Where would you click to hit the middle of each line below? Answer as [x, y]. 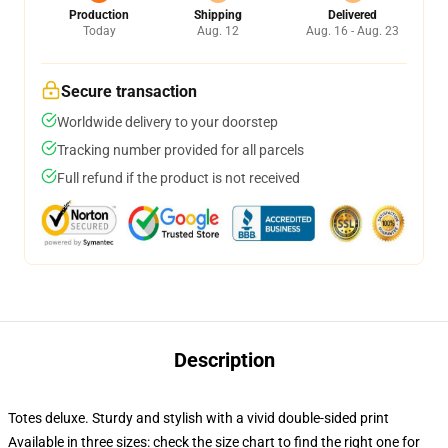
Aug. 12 [217, 31]
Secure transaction [129, 91]
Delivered [352, 15]
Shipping [217, 15]
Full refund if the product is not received [178, 178]
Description [224, 360]
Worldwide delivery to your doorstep [167, 122]
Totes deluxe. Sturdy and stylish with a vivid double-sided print [198, 418]
